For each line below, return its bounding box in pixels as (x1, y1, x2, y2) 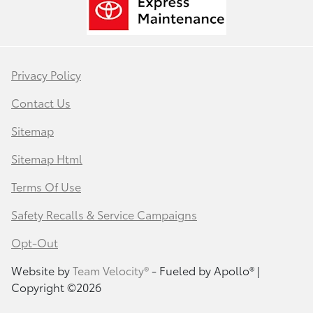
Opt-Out (11, 234, 58, 251)
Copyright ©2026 (11, 279, 101, 296)
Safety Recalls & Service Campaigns (11, 206, 197, 223)
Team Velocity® (73, 262, 149, 279)
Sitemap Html (11, 150, 82, 167)
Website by (11, 262, 73, 279)
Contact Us (11, 94, 71, 111)
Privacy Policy (11, 66, 81, 83)
